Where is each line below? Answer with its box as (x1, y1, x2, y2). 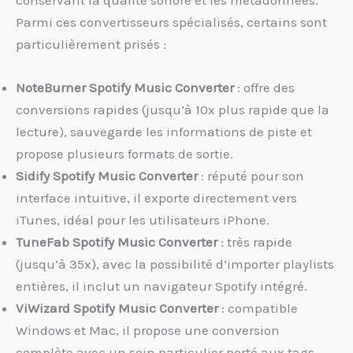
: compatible (218, 299, 298, 316)
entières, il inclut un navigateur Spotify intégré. (16, 277, 307, 294)
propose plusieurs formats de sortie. (16, 145, 233, 162)
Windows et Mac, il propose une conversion (16, 321, 280, 338)
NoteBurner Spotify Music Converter (16, 79, 234, 95)
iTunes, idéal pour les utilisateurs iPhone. (16, 211, 269, 228)
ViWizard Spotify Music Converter (16, 299, 218, 316)
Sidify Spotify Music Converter (16, 167, 198, 184)
